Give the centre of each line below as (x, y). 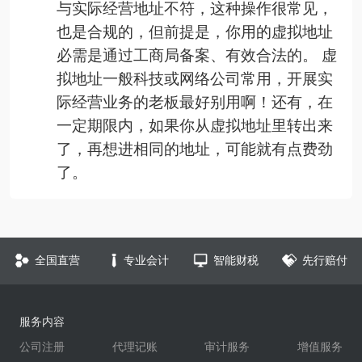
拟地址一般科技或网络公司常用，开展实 (195, 78)
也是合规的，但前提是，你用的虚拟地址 (195, 32)
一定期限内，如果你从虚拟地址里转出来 (195, 125)
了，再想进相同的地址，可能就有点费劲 (195, 149)
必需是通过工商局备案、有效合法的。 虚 (197, 55)
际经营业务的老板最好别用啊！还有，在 (195, 102)
